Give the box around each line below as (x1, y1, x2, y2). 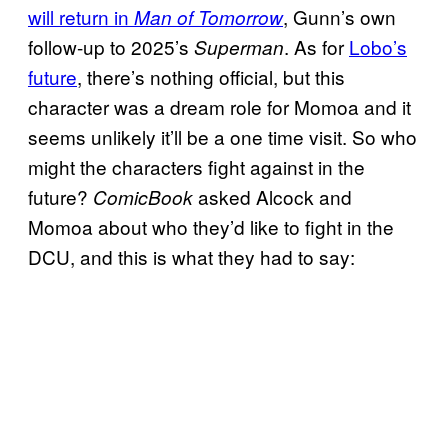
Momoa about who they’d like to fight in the (28, 212, 394, 240)
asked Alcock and (193, 182, 352, 210)
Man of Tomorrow (134, 3, 283, 30)
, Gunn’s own (283, 2, 396, 30)
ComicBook (93, 183, 193, 210)
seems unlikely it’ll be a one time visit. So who (28, 122, 417, 150)
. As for (284, 32, 349, 60)
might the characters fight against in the (28, 152, 365, 180)
